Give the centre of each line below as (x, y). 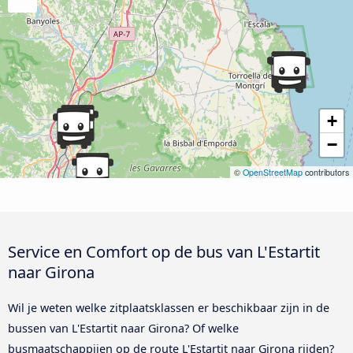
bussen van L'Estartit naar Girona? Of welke (123, 328)
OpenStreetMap (273, 173)
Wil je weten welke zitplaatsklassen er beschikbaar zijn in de (169, 307)
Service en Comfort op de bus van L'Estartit (164, 251)
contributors (326, 173)
